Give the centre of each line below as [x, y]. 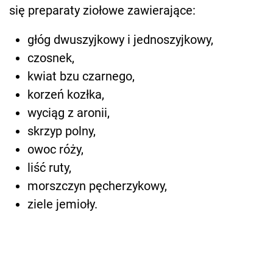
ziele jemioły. [62, 204]
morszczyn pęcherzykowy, [97, 186]
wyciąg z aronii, [69, 113]
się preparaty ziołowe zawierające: [102, 11]
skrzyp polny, [62, 131]
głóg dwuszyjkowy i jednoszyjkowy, [120, 40]
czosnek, [51, 58]
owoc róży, [55, 150]
